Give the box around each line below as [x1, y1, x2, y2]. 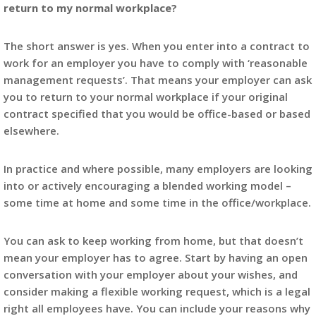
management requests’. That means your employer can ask [4, 73, 312, 87]
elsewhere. [4, 123, 59, 138]
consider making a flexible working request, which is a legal [4, 284, 310, 298]
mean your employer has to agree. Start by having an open [4, 250, 308, 265]
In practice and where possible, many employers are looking [4, 162, 312, 176]
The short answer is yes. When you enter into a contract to [4, 39, 310, 53]
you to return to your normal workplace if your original [4, 90, 288, 104]
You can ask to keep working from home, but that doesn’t [4, 233, 303, 248]
